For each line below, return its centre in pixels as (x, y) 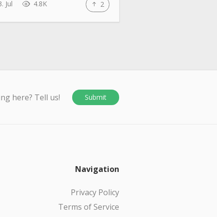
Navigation (97, 169)
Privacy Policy (95, 192)
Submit (96, 97)
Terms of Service (89, 207)
